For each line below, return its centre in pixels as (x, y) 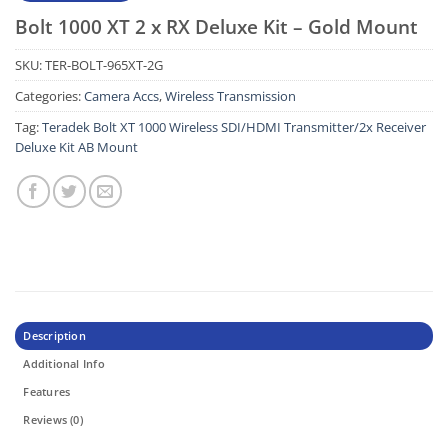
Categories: (49, 95)
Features (47, 391)
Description (54, 335)
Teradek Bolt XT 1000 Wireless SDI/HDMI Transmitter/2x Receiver (234, 126)
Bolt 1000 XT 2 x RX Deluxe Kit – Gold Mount (216, 27)
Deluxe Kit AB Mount (76, 146)
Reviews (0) (53, 419)
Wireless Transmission (230, 95)
